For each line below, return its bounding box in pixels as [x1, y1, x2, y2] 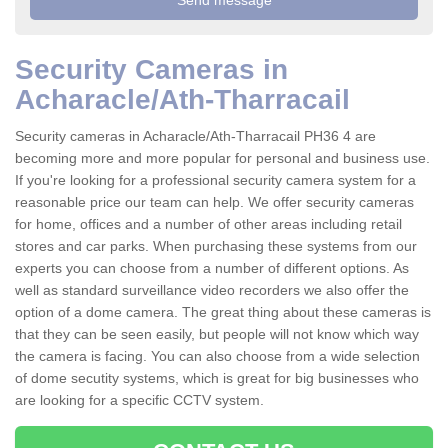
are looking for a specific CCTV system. [15, 392, 264, 409]
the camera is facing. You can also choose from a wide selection [15, 348, 420, 365]
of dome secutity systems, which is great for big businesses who [15, 370, 419, 387]
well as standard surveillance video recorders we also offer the [15, 282, 409, 299]
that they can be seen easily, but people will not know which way [15, 326, 419, 343]
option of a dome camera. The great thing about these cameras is [15, 304, 431, 321]
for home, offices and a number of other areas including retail [15, 216, 402, 233]
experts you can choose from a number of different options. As [15, 260, 409, 277]
